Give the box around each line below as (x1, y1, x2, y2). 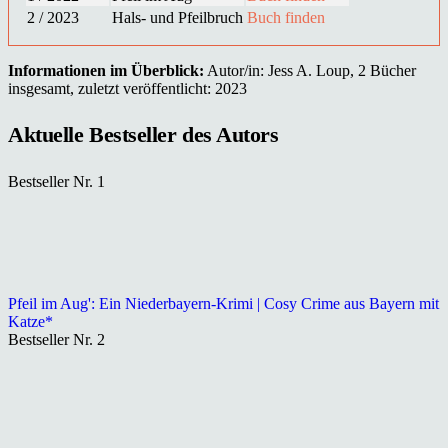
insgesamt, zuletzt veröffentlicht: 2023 (8, 79, 247, 97)
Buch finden (247, 8, 325, 26)
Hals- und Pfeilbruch (112, 8, 243, 26)
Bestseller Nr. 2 (8, 331, 105, 349)
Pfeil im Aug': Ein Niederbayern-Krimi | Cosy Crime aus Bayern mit (8, 295, 439, 313)
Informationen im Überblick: (8, 61, 204, 79)
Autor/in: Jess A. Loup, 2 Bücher (204, 61, 416, 79)
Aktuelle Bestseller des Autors (8, 122, 279, 148)
